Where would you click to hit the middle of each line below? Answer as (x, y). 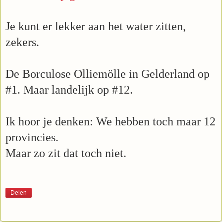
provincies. (32, 137)
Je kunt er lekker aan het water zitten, (96, 26)
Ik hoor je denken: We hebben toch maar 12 (111, 121)
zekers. (22, 42)
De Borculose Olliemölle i (69, 74)
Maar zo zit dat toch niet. (66, 153)
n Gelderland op (171, 74)
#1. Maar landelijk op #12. (69, 89)
